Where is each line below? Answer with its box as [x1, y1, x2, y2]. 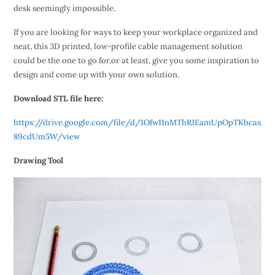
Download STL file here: [13, 93, 103, 104]
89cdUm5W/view [13, 131, 80, 142]
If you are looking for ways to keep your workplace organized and [13, 27, 258, 38]
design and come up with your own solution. [13, 69, 179, 80]
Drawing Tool [13, 155, 63, 166]
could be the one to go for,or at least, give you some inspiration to [13, 55, 259, 66]
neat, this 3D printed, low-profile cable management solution [13, 41, 242, 52]
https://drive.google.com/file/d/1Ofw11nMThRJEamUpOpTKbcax [13, 117, 261, 128]
